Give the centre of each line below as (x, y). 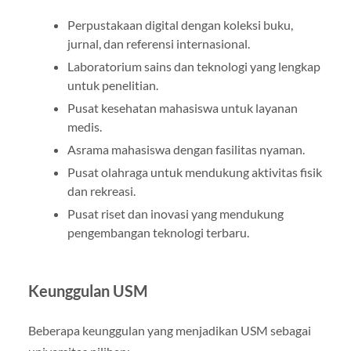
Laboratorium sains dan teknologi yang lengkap (194, 66)
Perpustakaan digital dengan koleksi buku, (180, 24)
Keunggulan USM (88, 290)
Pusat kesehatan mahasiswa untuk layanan (182, 107)
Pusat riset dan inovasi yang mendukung (175, 213)
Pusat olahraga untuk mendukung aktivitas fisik (194, 172)
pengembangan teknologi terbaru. (158, 232)
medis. (84, 126)
